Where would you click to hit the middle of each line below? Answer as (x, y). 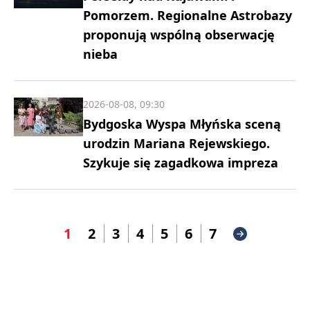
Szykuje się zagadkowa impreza (181, 163)
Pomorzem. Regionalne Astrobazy (188, 15)
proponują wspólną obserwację (179, 35)
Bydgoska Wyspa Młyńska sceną (182, 124)
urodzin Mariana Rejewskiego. (176, 143)
